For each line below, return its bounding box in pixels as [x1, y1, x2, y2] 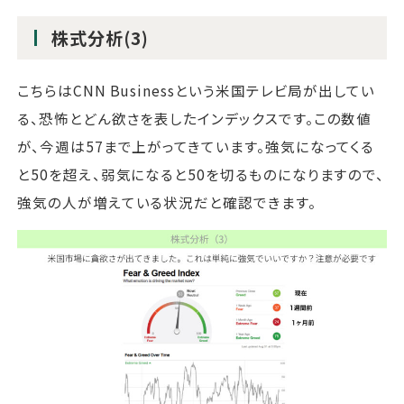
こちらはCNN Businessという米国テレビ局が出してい [17, 79, 376, 100]
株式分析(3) [51, 24, 149, 50]
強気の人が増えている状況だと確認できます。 [17, 191, 317, 212]
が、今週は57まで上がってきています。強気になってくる [17, 135, 375, 156]
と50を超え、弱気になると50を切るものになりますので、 [17, 163, 385, 184]
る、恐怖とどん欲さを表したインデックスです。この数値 [17, 107, 372, 128]
